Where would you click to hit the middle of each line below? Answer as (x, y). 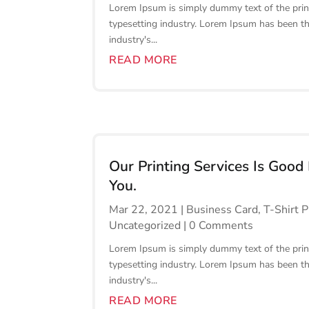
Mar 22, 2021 (144, 210)
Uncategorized (145, 226)
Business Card (222, 210)
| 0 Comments (217, 226)
